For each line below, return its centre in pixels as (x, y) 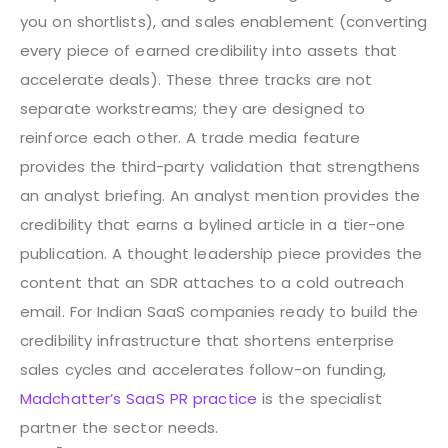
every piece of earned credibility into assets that (209, 50)
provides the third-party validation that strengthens (220, 166)
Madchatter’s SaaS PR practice (138, 398)
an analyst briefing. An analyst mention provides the (220, 195)
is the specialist (319, 398)
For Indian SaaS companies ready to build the (244, 311)
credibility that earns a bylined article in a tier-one (213, 224)
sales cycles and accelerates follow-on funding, (203, 369)
